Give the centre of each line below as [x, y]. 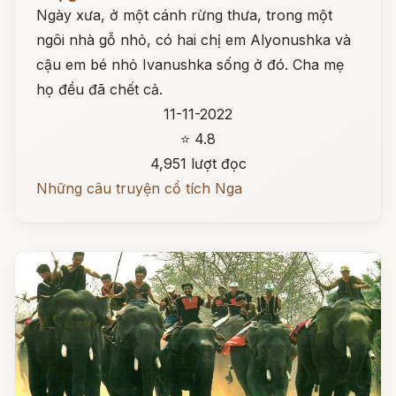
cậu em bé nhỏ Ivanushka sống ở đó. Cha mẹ [190, 65]
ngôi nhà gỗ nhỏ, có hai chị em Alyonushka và [194, 40]
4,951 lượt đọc [198, 164]
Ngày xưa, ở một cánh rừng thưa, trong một [184, 15]
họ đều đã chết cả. [99, 89]
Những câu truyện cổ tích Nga [139, 188]
